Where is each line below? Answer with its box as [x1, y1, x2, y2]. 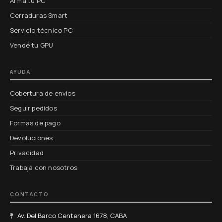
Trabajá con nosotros [10, 163, 77, 172]
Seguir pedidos [10, 104, 57, 113]
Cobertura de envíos [10, 89, 75, 98]
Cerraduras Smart [10, 11, 68, 20]
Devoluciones [10, 133, 53, 143]
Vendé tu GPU [10, 41, 54, 50]
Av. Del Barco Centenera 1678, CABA [16, 211, 127, 221]
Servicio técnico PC [10, 26, 73, 35]
